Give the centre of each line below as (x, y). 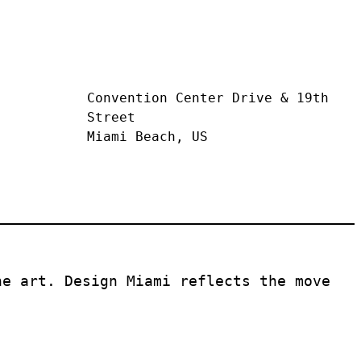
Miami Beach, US (147, 137)
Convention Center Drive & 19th (208, 99)
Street (111, 118)
